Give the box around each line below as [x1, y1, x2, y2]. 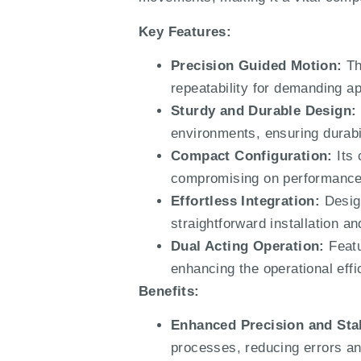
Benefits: [139, 283, 200, 299]
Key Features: [139, 23, 232, 39]
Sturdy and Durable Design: [171, 102, 357, 118]
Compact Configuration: [171, 147, 333, 164]
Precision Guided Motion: [171, 57, 342, 73]
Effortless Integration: [171, 193, 321, 209]
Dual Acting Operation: [171, 238, 325, 254]
